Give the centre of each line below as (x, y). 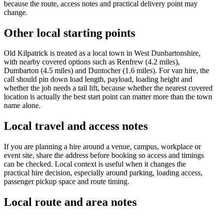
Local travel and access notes (76, 126)
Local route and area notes (70, 202)
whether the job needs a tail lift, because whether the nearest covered (108, 88)
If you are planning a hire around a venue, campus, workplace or (102, 147)
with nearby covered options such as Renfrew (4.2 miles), (92, 62)
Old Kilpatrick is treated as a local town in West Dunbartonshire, (102, 53)
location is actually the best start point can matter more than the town (108, 97)
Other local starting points (70, 33)
